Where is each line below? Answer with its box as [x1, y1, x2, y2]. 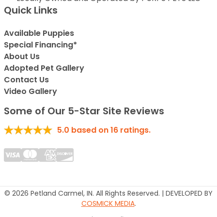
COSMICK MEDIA [81, 199, 135, 209]
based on [71, 124, 110, 136]
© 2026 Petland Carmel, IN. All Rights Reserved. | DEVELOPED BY [4, 188, 213, 199]
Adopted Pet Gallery [4, 62, 84, 74]
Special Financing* [4, 39, 77, 51]
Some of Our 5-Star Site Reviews [4, 104, 164, 118]
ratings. [118, 124, 151, 136]
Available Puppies [4, 28, 74, 39]
